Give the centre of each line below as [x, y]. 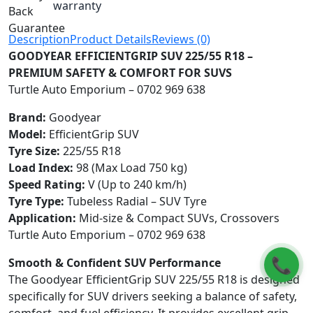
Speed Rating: [47, 185]
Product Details [111, 39]
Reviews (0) [181, 39]
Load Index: [41, 168]
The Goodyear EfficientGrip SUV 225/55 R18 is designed [154, 280]
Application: [42, 218]
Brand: [27, 118]
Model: [27, 134]
